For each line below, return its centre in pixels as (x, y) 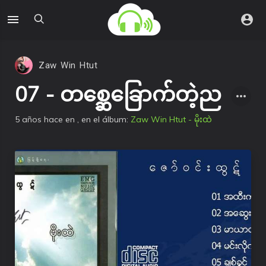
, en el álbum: (104, 120)
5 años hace (39, 120)
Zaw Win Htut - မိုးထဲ (171, 120)
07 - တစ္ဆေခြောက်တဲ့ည (118, 94)
